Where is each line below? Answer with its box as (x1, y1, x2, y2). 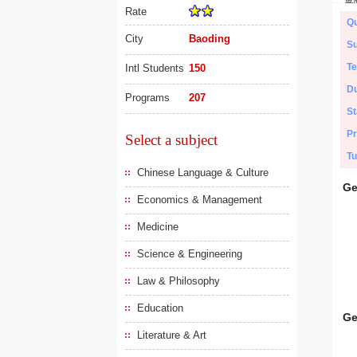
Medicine (137, 221, 178, 233)
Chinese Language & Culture (137, 167, 269, 178)
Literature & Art (137, 329, 206, 341)
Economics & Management (137, 194, 262, 206)
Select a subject (125, 131, 218, 148)
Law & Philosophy (137, 275, 220, 287)
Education (137, 302, 183, 314)
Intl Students (125, 62, 184, 74)
